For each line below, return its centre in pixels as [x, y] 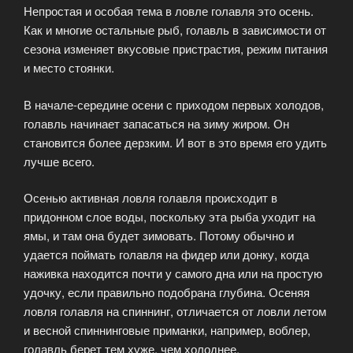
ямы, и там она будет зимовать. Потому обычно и [159, 236]
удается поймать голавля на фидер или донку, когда [166, 255]
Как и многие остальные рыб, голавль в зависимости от [175, 30]
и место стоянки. [69, 68]
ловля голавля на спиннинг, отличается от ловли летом [175, 311]
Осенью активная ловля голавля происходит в [150, 198]
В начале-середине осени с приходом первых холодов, [174, 104]
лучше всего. [59, 161]
